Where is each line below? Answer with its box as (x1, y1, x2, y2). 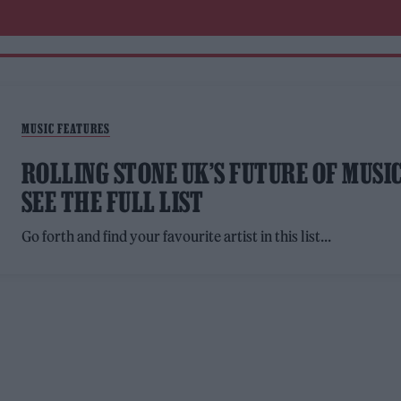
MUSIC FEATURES (21, 121, 110, 136)
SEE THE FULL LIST (21, 186, 204, 218)
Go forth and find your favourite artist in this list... (21, 227, 332, 245)
